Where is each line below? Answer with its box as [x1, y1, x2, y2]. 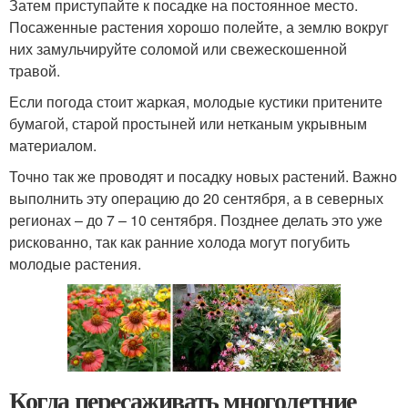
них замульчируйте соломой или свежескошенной [9, 38, 347, 59]
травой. [9, 60, 60, 81]
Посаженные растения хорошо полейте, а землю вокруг [9, 16, 389, 37]
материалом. [9, 135, 97, 156]
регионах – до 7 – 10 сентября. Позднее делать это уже [9, 209, 382, 230]
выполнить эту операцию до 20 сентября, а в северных [9, 188, 383, 209]
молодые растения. [9, 253, 141, 274]
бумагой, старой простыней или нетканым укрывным [9, 113, 367, 134]
